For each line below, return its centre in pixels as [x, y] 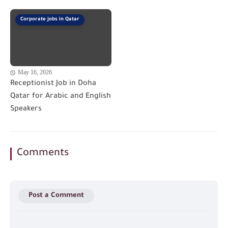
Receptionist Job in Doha [53, 84]
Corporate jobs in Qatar [50, 20]
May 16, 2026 [35, 73]
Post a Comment [56, 196]
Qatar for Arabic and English [61, 97]
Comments [43, 154]
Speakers [26, 110]
